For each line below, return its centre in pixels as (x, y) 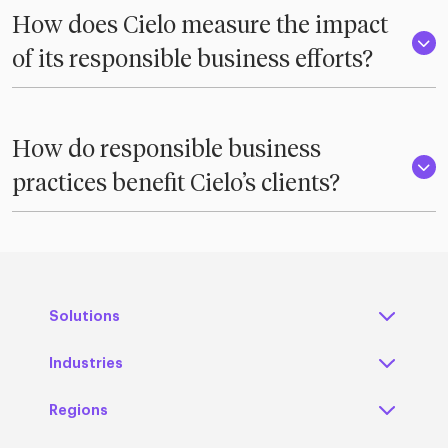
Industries (86, 363)
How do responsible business (166, 150)
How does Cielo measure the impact (200, 26)
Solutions (84, 316)
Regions (78, 410)
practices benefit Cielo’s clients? (176, 184)
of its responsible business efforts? (192, 60)
